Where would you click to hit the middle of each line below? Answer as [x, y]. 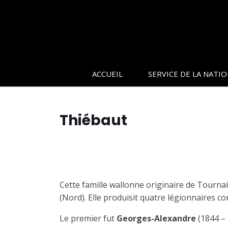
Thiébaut [93, 120]
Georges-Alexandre [156, 218]
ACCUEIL [107, 74]
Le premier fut [88, 218]
